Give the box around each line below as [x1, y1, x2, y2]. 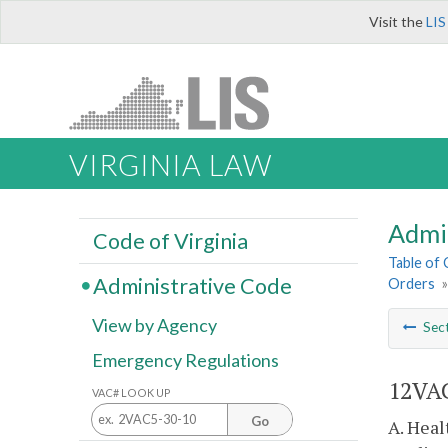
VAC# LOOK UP [92, 385, 171, 399]
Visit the [369, 13, 426, 30]
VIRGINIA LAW [69, 148, 272, 183]
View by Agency [92, 314, 217, 337]
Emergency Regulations [92, 349, 279, 372]
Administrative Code [92, 272, 292, 299]
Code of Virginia [92, 227, 248, 254]
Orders [388, 275, 435, 293]
